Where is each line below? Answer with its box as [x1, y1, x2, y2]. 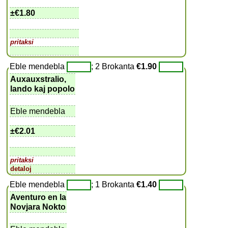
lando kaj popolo [10, 84, 75, 93]
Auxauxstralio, [10, 74, 69, 83]
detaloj [10, 164, 32, 173]
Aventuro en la [10, 192, 67, 202]
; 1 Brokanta [91, 180, 137, 189]
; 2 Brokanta [91, 62, 137, 71]
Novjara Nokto [10, 202, 66, 211]
